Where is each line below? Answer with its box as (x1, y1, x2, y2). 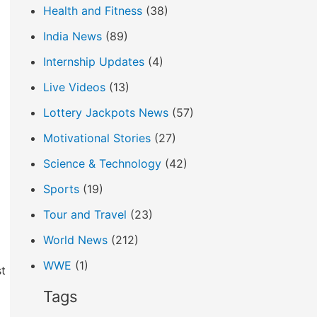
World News (43, 233, 108, 247)
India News (43, 29, 102, 43)
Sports (43, 182, 79, 196)
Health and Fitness (43, 4, 142, 18)
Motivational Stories (43, 131, 151, 145)
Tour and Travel (43, 207, 127, 221)
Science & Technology (43, 156, 161, 171)
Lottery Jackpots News (43, 105, 168, 120)
